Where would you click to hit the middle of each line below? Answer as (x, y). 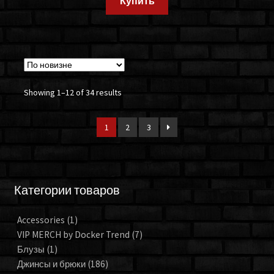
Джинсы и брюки (52, 264)
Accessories (42, 220)
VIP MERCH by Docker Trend (74, 234)
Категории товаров (67, 190)
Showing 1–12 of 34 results (73, 92)
